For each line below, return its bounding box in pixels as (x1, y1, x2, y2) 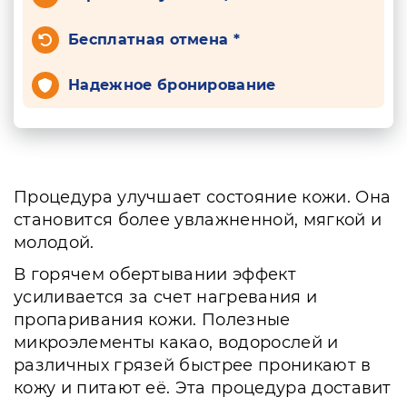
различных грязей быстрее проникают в (14, 355, 372, 375)
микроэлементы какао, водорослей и (14, 333, 339, 352)
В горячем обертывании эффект (14, 264, 296, 284)
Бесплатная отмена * (68, 31, 241, 48)
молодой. (14, 233, 94, 253)
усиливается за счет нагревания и (14, 287, 318, 307)
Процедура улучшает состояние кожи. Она (14, 187, 392, 207)
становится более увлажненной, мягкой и (14, 210, 382, 230)
